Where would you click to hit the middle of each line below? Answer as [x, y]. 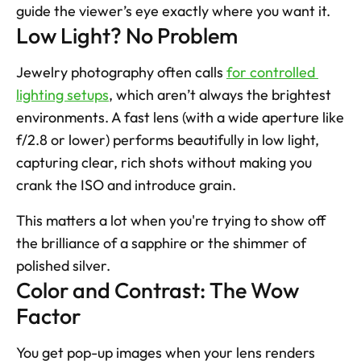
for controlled [271, 72]
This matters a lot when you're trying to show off [171, 220]
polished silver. [63, 265]
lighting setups [62, 94]
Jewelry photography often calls [121, 72]
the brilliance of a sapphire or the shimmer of [161, 243]
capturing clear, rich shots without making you [164, 162]
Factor [48, 315]
